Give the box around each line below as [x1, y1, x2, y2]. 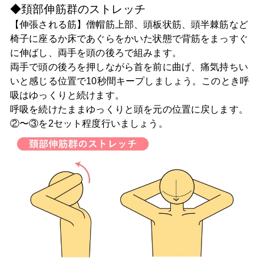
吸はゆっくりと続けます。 [9, 90, 124, 101]
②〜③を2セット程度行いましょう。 [9, 118, 168, 129]
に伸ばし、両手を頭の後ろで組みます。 [9, 48, 181, 58]
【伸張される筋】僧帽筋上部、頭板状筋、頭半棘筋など [9, 19, 248, 30]
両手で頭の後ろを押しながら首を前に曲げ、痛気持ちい [9, 62, 248, 72]
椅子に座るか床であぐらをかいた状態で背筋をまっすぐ [9, 34, 248, 44]
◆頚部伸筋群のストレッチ [9, 3, 146, 16]
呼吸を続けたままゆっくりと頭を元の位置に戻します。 [9, 104, 248, 115]
